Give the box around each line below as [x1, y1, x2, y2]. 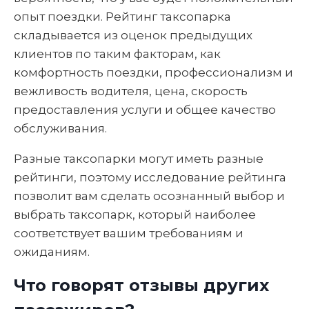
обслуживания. [14, 121, 107, 135]
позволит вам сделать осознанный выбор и [14, 188, 285, 203]
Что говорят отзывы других [14, 275, 269, 295]
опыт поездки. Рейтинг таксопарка [14, 9, 231, 23]
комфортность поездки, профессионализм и [14, 65, 293, 79]
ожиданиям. [14, 244, 90, 259]
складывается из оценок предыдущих [14, 28, 252, 42]
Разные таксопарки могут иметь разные [14, 151, 263, 166]
